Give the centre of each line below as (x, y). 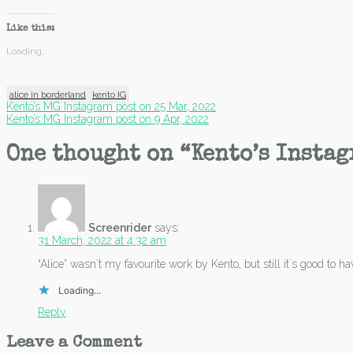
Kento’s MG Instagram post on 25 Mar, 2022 (111, 107)
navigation (70, 133)
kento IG (109, 95)
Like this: (30, 30)
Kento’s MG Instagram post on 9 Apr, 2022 (108, 119)
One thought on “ (98, 155)
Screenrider (120, 227)
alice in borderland (48, 95)
